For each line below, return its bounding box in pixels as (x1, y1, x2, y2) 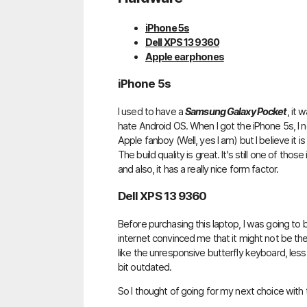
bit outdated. (118, 260, 172, 273)
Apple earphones (145, 51, 224, 63)
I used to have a (118, 105, 186, 117)
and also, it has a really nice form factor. (118, 162, 279, 175)
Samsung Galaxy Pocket (185, 105, 287, 117)
